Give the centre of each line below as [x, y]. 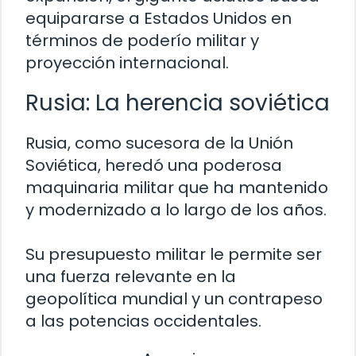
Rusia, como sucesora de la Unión [159, 143]
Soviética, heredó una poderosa [154, 165]
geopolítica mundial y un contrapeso [174, 298]
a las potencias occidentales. [143, 321]
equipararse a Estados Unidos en [159, 18]
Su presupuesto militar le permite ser [174, 254]
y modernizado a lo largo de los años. [176, 209]
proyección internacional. [127, 62]
